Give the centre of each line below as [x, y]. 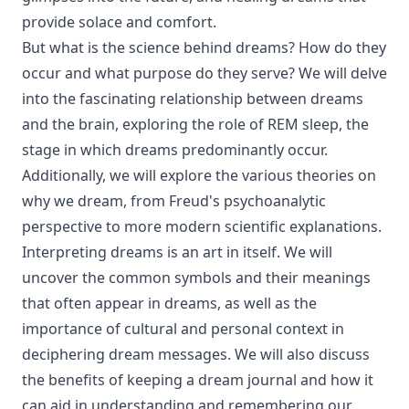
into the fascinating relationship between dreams [193, 99]
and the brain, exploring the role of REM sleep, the [195, 124]
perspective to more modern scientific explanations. [202, 226]
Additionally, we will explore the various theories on [199, 175]
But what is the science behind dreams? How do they [204, 47]
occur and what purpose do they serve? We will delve [204, 73]
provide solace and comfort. [119, 22]
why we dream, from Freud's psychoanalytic [174, 201]
